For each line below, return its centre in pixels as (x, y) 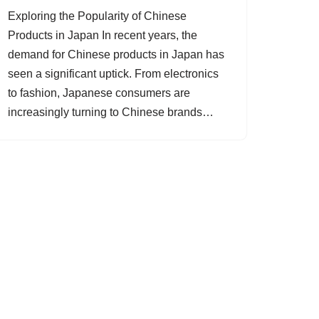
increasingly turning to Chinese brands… (112, 112)
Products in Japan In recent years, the (103, 35)
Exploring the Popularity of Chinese (97, 16)
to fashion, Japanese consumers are (99, 93)
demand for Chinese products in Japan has (116, 54)
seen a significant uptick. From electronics (113, 74)
